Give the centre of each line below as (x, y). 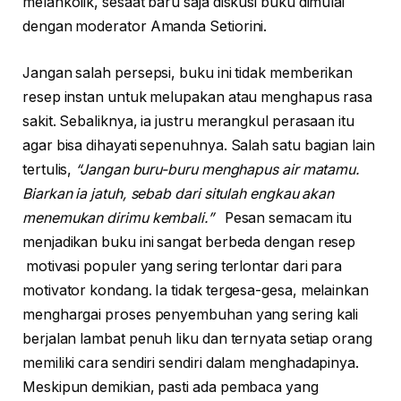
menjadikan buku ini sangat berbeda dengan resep (189, 242)
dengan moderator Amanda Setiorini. (145, 27)
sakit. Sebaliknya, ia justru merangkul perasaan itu (188, 121)
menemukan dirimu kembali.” (118, 218)
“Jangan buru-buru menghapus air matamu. (218, 169)
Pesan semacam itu (283, 218)
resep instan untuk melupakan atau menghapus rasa (198, 97)
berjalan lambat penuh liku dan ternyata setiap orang (197, 338)
